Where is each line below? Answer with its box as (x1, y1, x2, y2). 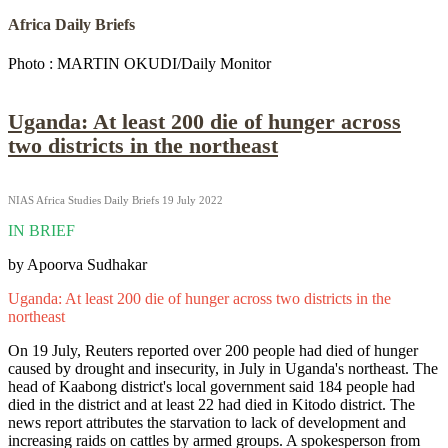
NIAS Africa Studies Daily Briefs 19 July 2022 (8, 194, 223, 207)
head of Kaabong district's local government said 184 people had (8, 378, 415, 396)
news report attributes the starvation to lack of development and (8, 414, 406, 432)
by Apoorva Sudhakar (8, 256, 147, 274)
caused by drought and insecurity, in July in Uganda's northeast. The (8, 360, 438, 378)
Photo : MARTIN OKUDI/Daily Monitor (8, 54, 271, 72)
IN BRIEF (8, 222, 75, 240)
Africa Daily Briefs (8, 15, 135, 33)
